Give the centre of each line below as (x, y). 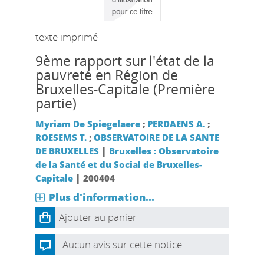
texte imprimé (66, 37)
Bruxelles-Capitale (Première (125, 89)
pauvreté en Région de (106, 75)
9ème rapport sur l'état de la (125, 61)
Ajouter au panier (98, 217)
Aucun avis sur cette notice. (123, 244)
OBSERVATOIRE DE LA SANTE (156, 137)
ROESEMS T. (61, 137)
